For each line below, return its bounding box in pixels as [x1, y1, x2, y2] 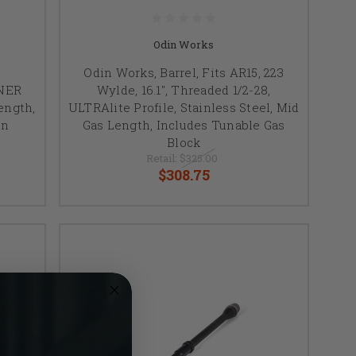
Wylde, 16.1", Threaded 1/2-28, [96, 81, 271, 98]
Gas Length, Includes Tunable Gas [82, 116, 285, 133]
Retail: [145, 150, 180, 165]
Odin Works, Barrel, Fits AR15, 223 [83, 64, 284, 80]
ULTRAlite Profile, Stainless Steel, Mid [68, 99, 300, 115]
